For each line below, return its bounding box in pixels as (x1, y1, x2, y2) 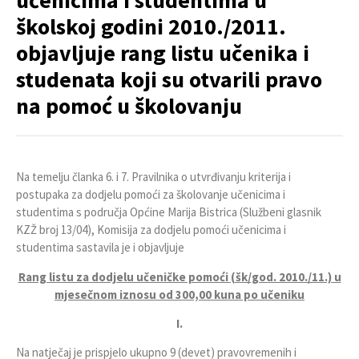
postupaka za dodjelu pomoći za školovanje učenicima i (16, 187, 285, 203)
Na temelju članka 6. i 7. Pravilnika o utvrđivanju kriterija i (16, 169, 291, 185)
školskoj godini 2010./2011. (16, 12, 286, 42)
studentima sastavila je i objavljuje (16, 240, 184, 256)
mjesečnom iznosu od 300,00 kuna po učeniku (54, 286, 305, 302)
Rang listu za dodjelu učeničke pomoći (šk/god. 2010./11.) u (18, 268, 341, 284)
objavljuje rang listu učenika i (16, 38, 309, 68)
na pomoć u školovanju (16, 91, 242, 121)
